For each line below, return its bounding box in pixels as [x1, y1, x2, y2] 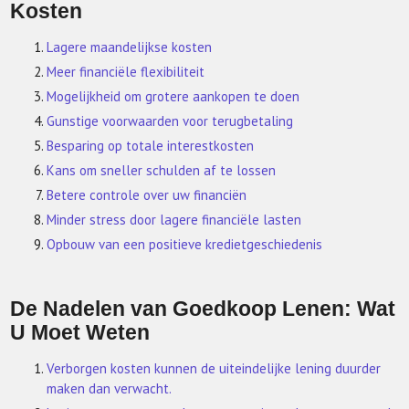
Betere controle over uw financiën [47, 186, 247, 204]
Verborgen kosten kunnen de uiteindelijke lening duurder [47, 360, 382, 377]
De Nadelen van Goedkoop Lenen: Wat [10, 298, 396, 320]
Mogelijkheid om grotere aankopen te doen [47, 88, 300, 105]
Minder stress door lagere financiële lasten [47, 211, 302, 228]
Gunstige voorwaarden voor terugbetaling [47, 112, 294, 130]
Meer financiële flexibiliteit [47, 63, 205, 80]
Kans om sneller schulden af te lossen [47, 162, 277, 179]
